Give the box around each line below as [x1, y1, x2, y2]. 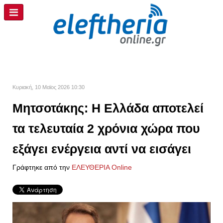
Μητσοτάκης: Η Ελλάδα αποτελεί [12, 101, 204, 115]
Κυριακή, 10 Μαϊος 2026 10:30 [12, 84, 85, 90]
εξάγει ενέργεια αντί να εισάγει [12, 142, 191, 156]
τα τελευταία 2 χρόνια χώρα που [12, 121, 200, 135]
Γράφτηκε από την [12, 163, 72, 171]
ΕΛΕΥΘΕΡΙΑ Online [72, 163, 132, 171]
